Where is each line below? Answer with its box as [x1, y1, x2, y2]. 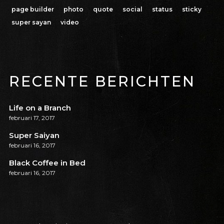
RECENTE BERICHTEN [8, 72, 195, 90]
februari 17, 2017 [8, 114, 55, 122]
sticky [181, 5, 201, 13]
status [151, 5, 172, 13]
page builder [11, 5, 54, 13]
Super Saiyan [8, 130, 59, 140]
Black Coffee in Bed [8, 158, 85, 168]
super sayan [11, 18, 51, 26]
